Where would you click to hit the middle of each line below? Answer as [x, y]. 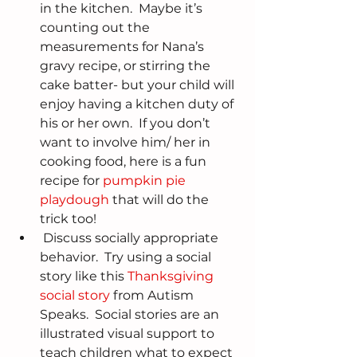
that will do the [161, 200]
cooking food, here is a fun [125, 162]
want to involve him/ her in [127, 143]
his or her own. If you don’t [127, 124]
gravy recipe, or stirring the [127, 66]
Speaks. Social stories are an [131, 315]
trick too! [71, 219]
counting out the [96, 28]
